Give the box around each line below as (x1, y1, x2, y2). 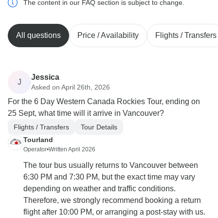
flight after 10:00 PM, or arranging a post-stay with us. (23, 208, 205, 217)
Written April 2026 (49, 146, 95, 153)
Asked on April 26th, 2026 (31, 83, 110, 91)
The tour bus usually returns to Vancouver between (23, 161, 198, 170)
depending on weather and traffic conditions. (23, 184, 176, 193)
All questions (16, 31, 61, 40)
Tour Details (81, 123, 117, 131)
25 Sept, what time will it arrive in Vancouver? (8, 109, 164, 118)
